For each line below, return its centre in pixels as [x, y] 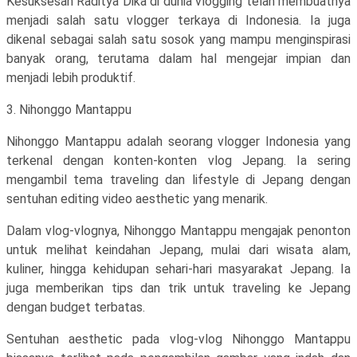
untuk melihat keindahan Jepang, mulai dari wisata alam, [178, 250]
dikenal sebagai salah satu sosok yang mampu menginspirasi [178, 39]
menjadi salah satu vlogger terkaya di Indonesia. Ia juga [178, 20]
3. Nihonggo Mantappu [69, 110]
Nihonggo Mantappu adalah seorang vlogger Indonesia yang [178, 141]
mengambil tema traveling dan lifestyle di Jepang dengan [178, 180]
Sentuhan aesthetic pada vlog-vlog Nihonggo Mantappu [178, 339]
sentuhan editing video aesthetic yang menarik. [137, 199]
